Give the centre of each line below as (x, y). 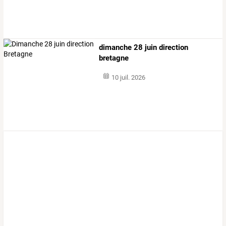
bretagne (114, 58)
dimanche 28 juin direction (144, 47)
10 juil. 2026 (128, 77)
